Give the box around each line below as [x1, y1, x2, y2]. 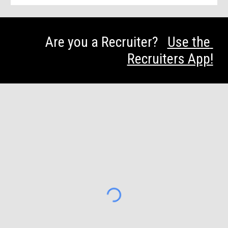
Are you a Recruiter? [45, 34, 167, 50]
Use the [167, 34, 210, 50]
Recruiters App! [127, 50, 213, 67]
